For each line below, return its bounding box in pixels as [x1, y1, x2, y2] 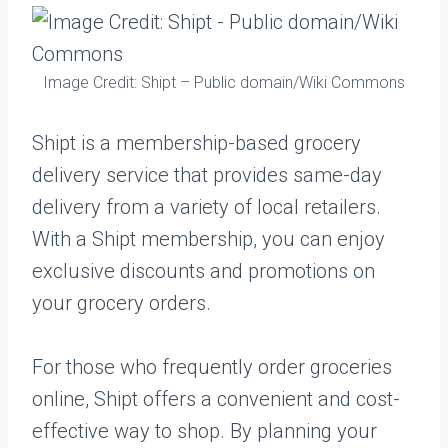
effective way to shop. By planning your [32, 419, 377, 443]
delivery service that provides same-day [32, 163, 382, 187]
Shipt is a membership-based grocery [32, 131, 361, 155]
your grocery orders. [32, 291, 211, 315]
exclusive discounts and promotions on [32, 259, 375, 283]
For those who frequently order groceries [32, 355, 392, 379]
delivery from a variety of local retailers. [32, 195, 381, 219]
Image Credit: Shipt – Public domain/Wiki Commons [43, 73, 405, 92]
